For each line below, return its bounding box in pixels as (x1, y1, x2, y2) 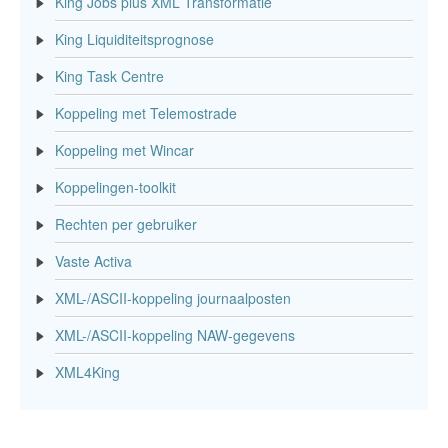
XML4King (55, 362, 120, 382)
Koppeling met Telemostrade (55, 103, 237, 123)
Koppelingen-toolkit (55, 177, 176, 197)
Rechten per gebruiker (55, 214, 197, 234)
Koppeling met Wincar (55, 140, 194, 160)
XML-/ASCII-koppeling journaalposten (55, 288, 291, 308)
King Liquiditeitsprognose (55, 29, 214, 49)
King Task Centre (55, 66, 164, 86)
